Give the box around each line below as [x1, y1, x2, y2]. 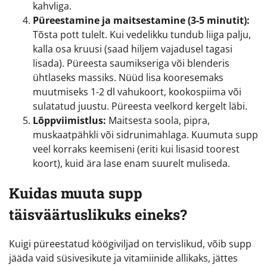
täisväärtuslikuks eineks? [9, 204, 187, 224]
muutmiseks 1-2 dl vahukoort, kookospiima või [33, 85, 241, 98]
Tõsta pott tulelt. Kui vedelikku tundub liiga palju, [33, 27, 251, 41]
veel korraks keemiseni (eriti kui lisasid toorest [33, 142, 240, 156]
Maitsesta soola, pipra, [106, 113, 210, 127]
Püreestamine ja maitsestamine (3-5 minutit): [33, 13, 250, 27]
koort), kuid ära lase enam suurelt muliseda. [33, 156, 230, 170]
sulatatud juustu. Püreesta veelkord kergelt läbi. [33, 99, 247, 113]
